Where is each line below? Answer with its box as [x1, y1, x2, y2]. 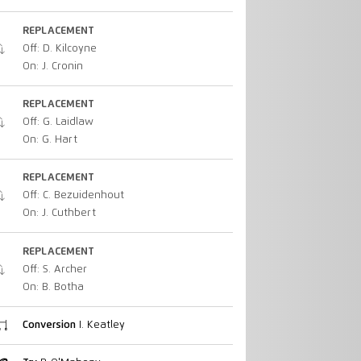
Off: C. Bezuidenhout [22, 190, 124, 201]
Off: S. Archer [22, 263, 87, 275]
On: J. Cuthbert [22, 208, 96, 219]
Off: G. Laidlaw [22, 116, 93, 127]
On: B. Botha [22, 281, 84, 293]
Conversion [22, 319, 76, 330]
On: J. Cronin [22, 60, 83, 72]
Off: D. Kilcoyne [22, 43, 97, 54]
